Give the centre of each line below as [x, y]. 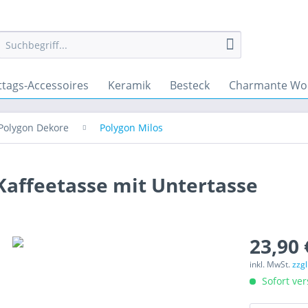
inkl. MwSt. [271, 264]
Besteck [190, 85]
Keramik [129, 85]
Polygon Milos [131, 128]
